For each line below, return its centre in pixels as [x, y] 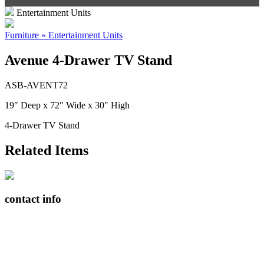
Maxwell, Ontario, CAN [50, 233]
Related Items [47, 150]
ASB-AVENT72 [36, 85]
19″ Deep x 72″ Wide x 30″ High [67, 105]
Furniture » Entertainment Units [64, 35]
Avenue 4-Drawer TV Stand [88, 60]
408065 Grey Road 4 [44, 222]
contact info [33, 199]
